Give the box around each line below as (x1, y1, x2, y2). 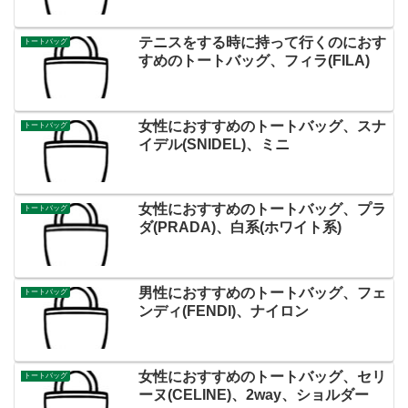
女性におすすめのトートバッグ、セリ (138, 368, 386, 384)
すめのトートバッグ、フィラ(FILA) (138, 52, 370, 68)
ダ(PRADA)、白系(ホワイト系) (138, 219, 342, 236)
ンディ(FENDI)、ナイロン (138, 302, 309, 319)
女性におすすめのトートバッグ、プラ (138, 201, 386, 218)
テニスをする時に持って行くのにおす (138, 34, 386, 50)
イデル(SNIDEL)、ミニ (138, 136, 290, 152)
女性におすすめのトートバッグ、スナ (138, 117, 386, 134)
